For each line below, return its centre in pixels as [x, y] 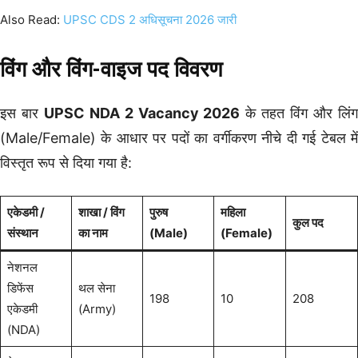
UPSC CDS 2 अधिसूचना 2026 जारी [150, 19]
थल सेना [96, 288]
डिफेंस [20, 288]
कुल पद [308, 222]
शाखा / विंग [101, 212]
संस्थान [22, 233]
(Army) [97, 308]
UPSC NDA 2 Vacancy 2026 [142, 113]
